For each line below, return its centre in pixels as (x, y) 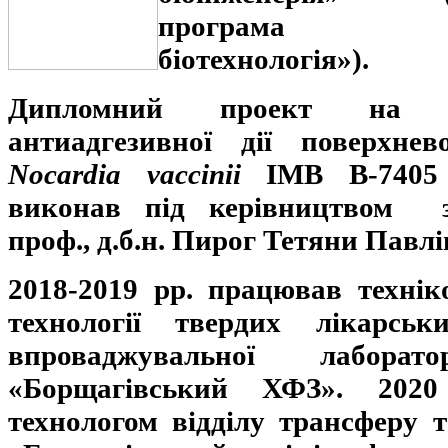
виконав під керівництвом (225, 207)
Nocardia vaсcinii (124, 174)
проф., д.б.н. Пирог (132, 240)
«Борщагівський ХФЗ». (193, 388)
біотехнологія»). (263, 59)
